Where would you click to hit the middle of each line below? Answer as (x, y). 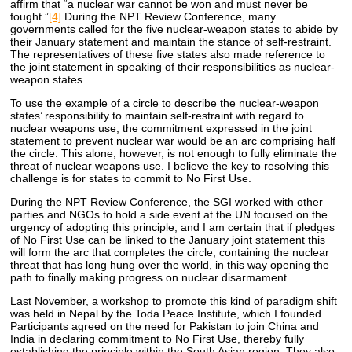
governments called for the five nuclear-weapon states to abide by (174, 29)
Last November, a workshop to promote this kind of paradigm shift (174, 301)
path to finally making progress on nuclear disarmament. (150, 277)
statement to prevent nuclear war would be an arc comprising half (173, 140)
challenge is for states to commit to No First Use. (131, 178)
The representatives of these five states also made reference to (168, 54)
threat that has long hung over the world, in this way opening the (170, 264)
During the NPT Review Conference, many (169, 16)
